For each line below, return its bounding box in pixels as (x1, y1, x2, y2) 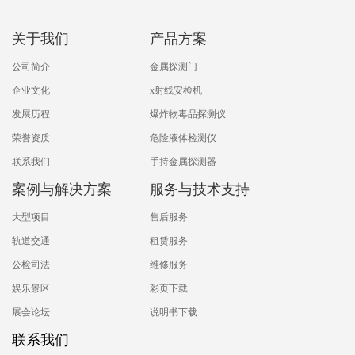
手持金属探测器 (150, 156, 217, 168)
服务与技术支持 (150, 181, 250, 198)
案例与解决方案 (12, 181, 112, 198)
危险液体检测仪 (150, 132, 217, 144)
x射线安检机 (150, 85, 203, 97)
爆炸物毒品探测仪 (150, 109, 227, 120)
